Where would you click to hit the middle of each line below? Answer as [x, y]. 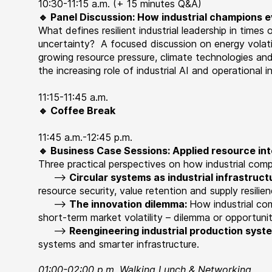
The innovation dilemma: [130, 204]
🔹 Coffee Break [77, 110]
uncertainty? [68, 44]
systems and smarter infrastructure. [119, 244]
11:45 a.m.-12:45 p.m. [86, 137]
